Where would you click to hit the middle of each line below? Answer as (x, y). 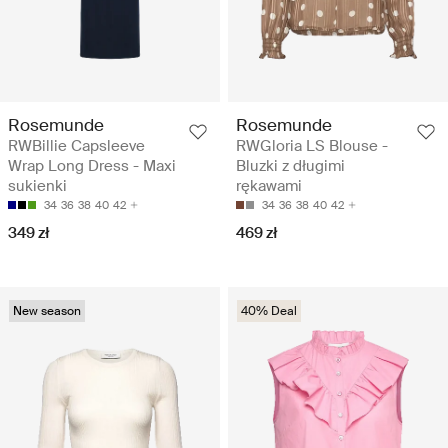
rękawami (269, 185)
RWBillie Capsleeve (76, 145)
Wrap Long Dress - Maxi (92, 165)
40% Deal (269, 310)
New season (47, 310)
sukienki (37, 185)
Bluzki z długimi (290, 165)
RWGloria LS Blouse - (312, 145)
